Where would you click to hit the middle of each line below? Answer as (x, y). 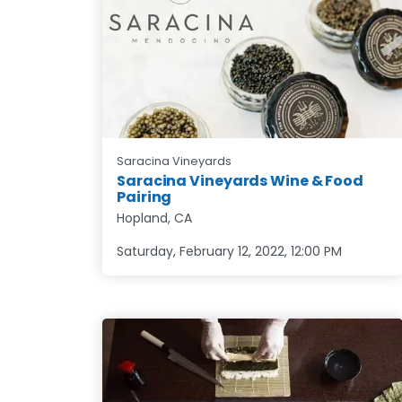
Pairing (144, 197)
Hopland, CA (154, 218)
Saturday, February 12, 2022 (201, 251)
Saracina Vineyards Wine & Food (240, 180)
